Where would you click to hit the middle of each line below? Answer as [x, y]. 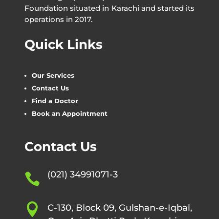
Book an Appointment [70, 113]
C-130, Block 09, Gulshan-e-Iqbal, [120, 208]
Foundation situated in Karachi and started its [109, 8]
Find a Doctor [55, 100]
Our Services [53, 75]
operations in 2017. [58, 19]
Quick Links [64, 44]
